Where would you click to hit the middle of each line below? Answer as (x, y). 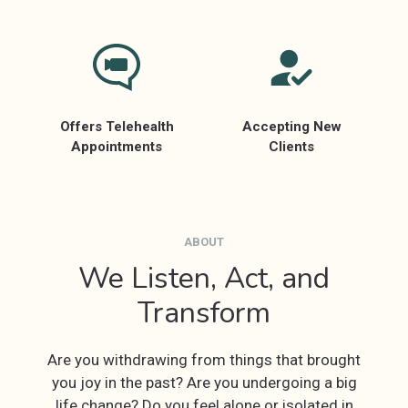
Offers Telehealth (117, 127)
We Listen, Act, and (204, 278)
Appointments (117, 147)
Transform (204, 313)
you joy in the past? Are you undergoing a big (204, 382)
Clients (291, 147)
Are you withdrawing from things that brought (204, 360)
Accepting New (291, 127)
